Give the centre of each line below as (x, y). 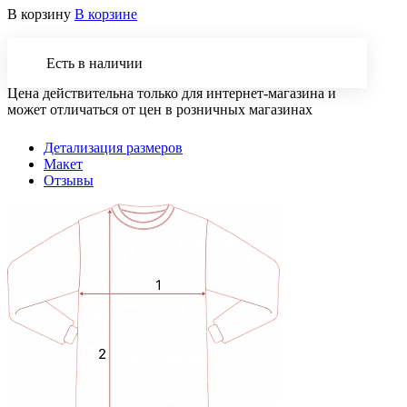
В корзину (39, 14)
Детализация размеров (113, 147)
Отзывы (69, 180)
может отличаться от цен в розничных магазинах (160, 109)
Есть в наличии (94, 63)
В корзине (106, 14)
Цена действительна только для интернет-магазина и (172, 93)
